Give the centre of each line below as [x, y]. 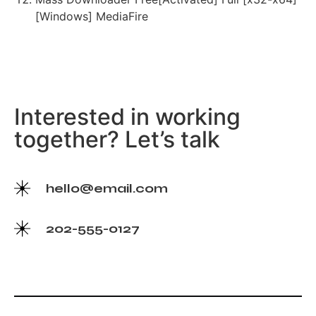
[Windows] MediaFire [92, 17]
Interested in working [127, 116]
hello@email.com [107, 188]
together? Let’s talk [117, 139]
